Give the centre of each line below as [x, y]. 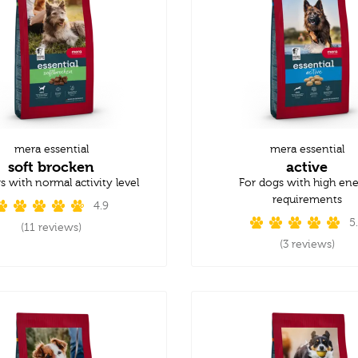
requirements [307, 199]
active [307, 166]
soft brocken [51, 166]
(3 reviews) [307, 244]
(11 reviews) [51, 227]
